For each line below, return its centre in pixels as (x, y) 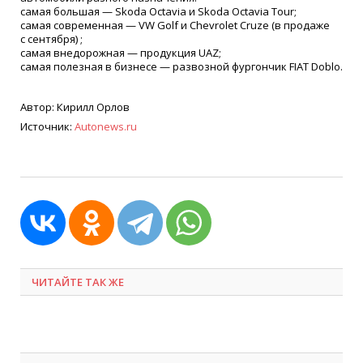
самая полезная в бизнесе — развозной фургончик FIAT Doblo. (181, 66)
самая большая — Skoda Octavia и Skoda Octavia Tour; (158, 11)
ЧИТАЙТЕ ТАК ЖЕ (78, 282)
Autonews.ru (106, 127)
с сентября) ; (51, 38)
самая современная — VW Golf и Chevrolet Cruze (145, 25)
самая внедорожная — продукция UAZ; (121, 52)
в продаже (302, 25)
